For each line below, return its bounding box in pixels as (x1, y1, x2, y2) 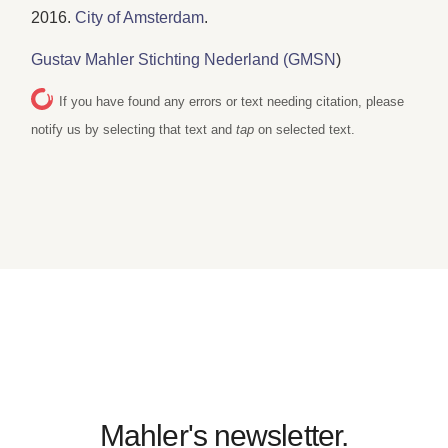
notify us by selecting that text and (31, 122, 237, 138)
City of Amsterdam (75, 8, 205, 26)
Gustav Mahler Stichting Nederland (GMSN (31, 51, 337, 69)
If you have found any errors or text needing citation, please (59, 94, 405, 110)
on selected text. (254, 122, 356, 138)
